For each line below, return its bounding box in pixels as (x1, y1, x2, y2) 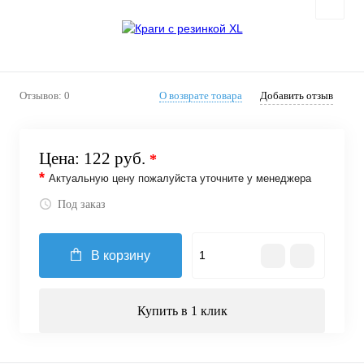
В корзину (91, 249, 150, 263)
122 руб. (84, 149, 149, 168)
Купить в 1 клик (136, 304, 227, 318)
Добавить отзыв (260, 89, 333, 102)
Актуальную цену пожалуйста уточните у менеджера (49, 172, 311, 184)
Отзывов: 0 (19, 89, 70, 102)
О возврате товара (159, 89, 242, 102)
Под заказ (58, 198, 106, 211)
